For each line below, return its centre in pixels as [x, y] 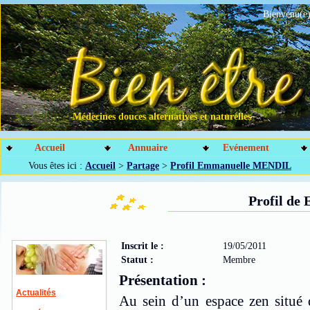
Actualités [36, 293]
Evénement [246, 148]
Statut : [137, 260]
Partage [143, 166]
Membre [239, 260]
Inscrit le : [143, 246]
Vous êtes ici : [57, 166]
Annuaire [148, 148]
